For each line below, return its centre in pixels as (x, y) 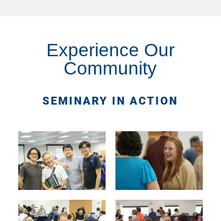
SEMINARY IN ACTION (110, 101)
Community (110, 69)
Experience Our (110, 50)
